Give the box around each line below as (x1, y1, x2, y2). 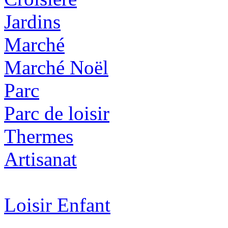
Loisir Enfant (4, 194, 110, 216)
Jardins (4, 11, 61, 33)
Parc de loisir (4, 102, 109, 125)
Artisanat (4, 148, 77, 170)
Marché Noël (4, 56, 108, 79)
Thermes (4, 125, 73, 148)
